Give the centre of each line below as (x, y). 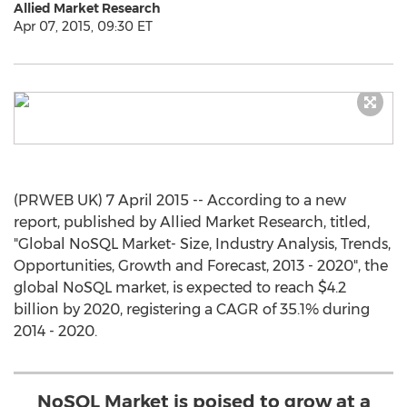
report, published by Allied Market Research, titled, (192, 222)
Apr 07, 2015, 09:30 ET (83, 26)
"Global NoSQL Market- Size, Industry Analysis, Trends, (202, 244)
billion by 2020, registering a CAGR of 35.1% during (192, 309)
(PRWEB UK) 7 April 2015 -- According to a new (180, 200)
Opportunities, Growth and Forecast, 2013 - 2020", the (201, 266)
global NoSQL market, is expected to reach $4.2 (180, 288)
